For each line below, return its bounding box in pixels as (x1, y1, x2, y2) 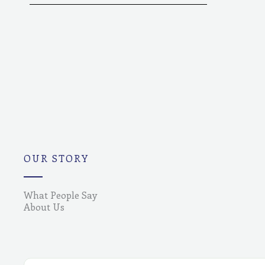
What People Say (24, 189, 97, 201)
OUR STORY (24, 152, 89, 164)
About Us (24, 201, 64, 213)
